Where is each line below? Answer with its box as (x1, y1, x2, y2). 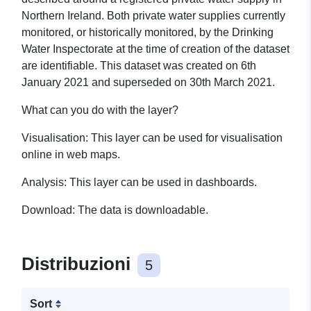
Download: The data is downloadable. (22, 204, 208, 217)
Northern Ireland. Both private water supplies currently (22, 10, 285, 22)
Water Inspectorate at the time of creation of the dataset (22, 43, 289, 56)
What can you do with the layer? (22, 104, 178, 117)
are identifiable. (22, 60, 97, 72)
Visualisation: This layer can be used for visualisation (22, 132, 283, 144)
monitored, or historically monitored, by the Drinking (22, 26, 274, 39)
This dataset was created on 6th (100, 60, 256, 72)
